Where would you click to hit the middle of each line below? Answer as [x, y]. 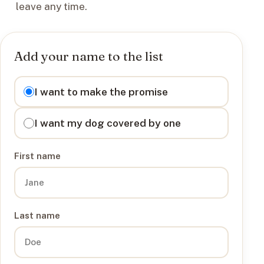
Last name [37, 215]
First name [38, 155]
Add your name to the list [89, 56]
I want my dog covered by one [108, 123]
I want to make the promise [101, 91]
